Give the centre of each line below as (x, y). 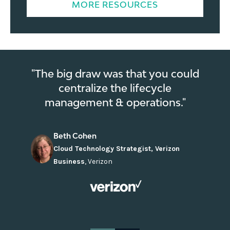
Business (69, 161)
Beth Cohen (75, 136)
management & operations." (115, 102)
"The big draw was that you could (115, 73)
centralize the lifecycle (115, 88)
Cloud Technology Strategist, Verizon (116, 148)
